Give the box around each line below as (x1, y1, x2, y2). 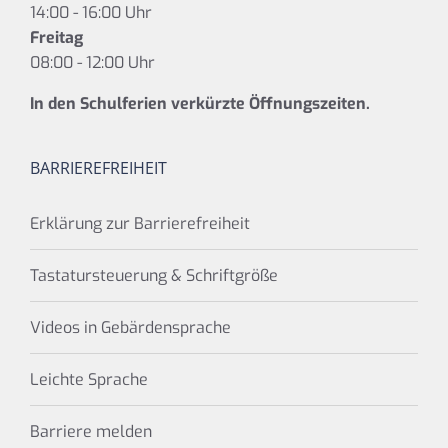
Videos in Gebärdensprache (30, 317, 231, 339)
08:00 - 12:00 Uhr (30, 52, 155, 74)
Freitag (30, 27, 83, 49)
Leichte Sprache (30, 369, 148, 391)
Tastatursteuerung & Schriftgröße (30, 265, 278, 287)
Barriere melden (30, 421, 152, 443)
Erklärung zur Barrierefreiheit (30, 213, 250, 235)
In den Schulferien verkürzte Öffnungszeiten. (30, 93, 370, 115)
